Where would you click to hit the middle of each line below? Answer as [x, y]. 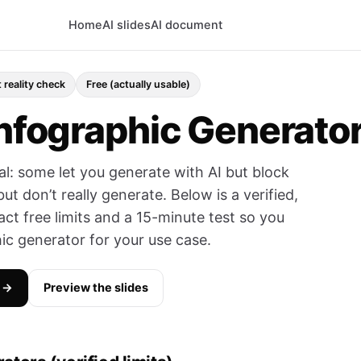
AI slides [127, 25]
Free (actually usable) [138, 84]
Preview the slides [96, 288]
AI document [187, 25]
